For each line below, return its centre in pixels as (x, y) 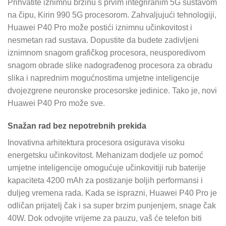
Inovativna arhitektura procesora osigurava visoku (96, 143)
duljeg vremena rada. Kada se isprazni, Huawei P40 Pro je (112, 193)
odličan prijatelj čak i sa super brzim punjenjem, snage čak (112, 206)
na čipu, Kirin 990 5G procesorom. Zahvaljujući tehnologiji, (112, 15)
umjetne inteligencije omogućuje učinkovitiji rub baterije (107, 168)
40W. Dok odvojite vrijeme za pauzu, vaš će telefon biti (105, 218)
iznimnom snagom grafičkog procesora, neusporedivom (106, 52)
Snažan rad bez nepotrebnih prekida (77, 126)
